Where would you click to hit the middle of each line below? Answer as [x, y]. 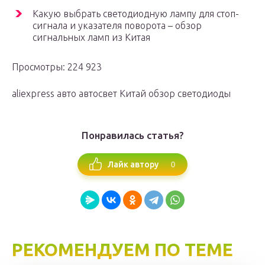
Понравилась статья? [132, 135]
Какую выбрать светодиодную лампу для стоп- [136, 14]
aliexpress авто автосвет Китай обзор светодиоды [121, 94]
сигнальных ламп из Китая [91, 38]
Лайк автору [133, 164]
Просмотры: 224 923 [57, 67]
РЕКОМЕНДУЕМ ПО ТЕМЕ [122, 250]
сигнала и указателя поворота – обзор [117, 26]
